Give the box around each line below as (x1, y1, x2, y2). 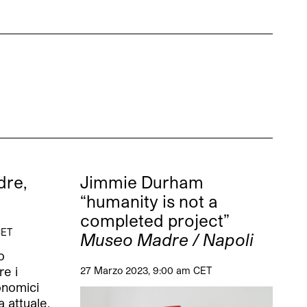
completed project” (80, 210, 230, 231)
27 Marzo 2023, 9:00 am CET (80, 265, 212, 277)
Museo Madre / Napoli (80, 230, 254, 250)
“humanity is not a (80, 191, 218, 212)
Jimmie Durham (80, 172, 204, 193)
